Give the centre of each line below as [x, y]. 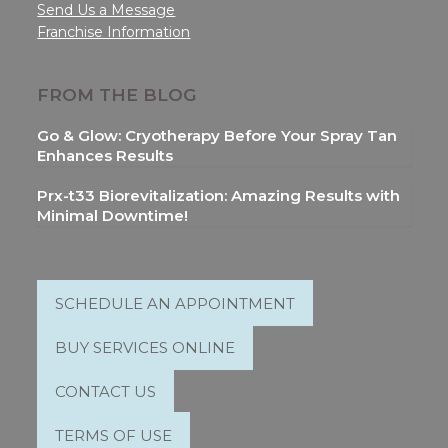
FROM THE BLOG [117, 94]
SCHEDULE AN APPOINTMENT [175, 302]
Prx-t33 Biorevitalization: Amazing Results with [219, 195]
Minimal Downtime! [113, 215]
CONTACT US [106, 390]
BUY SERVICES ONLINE [145, 346]
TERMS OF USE [114, 434]
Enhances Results [105, 155]
